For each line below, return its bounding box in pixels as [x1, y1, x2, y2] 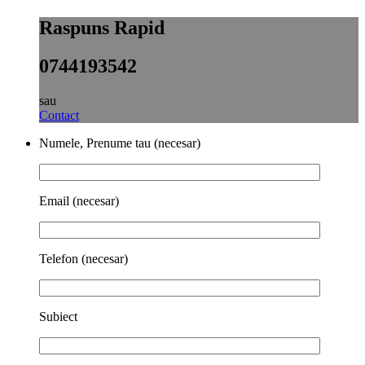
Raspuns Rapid [39, 17, 165, 39]
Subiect [39, 309, 77, 323]
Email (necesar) [39, 193, 119, 208]
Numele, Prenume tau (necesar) [39, 135, 200, 150]
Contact [39, 108, 79, 122]
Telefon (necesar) [39, 251, 128, 266]
